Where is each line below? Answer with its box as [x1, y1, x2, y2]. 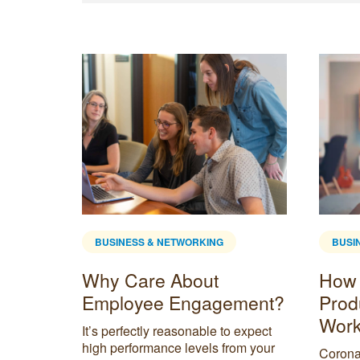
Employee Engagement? [82, 288, 284, 316]
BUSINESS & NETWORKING [95, 234, 223, 249]
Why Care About [82, 266, 219, 293]
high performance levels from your [82, 337, 275, 357]
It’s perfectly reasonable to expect [82, 321, 272, 340]
